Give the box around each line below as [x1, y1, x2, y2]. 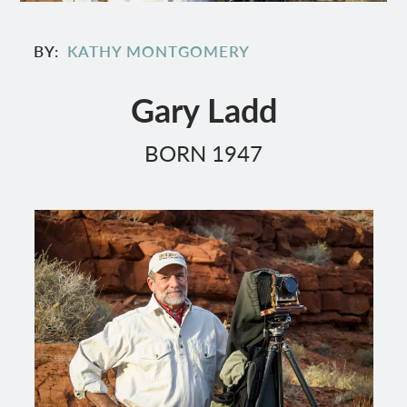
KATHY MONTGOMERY [66, 39, 250, 62]
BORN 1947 [144, 137, 263, 169]
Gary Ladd [130, 86, 277, 134]
